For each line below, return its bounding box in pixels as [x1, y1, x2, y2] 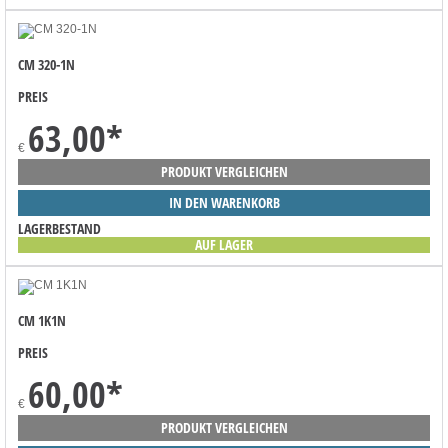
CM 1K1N [18, 310, 66, 330]
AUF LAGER [195, 235, 253, 254]
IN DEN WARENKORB [168, 193, 280, 212]
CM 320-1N [18, 55, 75, 75]
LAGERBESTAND [18, 219, 101, 238]
